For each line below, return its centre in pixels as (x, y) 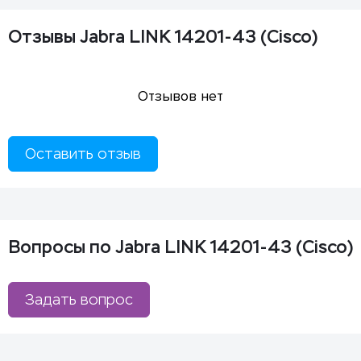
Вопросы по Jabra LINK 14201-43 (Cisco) (180, 247)
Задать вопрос (79, 299)
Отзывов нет (180, 95)
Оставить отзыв (83, 154)
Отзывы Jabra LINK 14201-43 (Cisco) (163, 36)
